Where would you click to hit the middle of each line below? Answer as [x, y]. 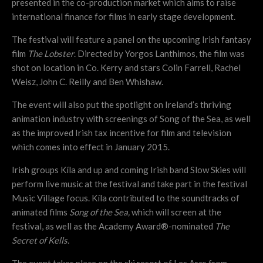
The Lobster [51, 54]
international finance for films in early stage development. [124, 17]
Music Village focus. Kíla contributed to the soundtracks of [126, 198]
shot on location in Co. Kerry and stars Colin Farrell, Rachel [126, 68]
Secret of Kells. [41, 240]
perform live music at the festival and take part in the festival [129, 184]
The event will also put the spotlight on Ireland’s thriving [122, 105]
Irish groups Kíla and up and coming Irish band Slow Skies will [129, 170]
